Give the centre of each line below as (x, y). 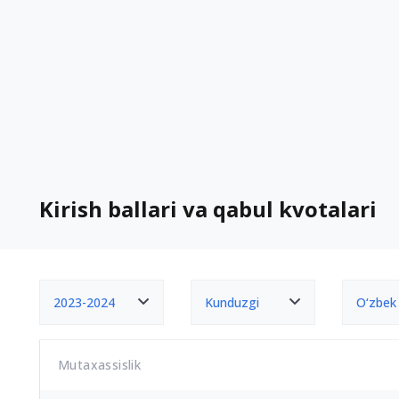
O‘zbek (376, 302)
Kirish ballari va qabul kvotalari (208, 209)
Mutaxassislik (100, 365)
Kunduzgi (232, 302)
